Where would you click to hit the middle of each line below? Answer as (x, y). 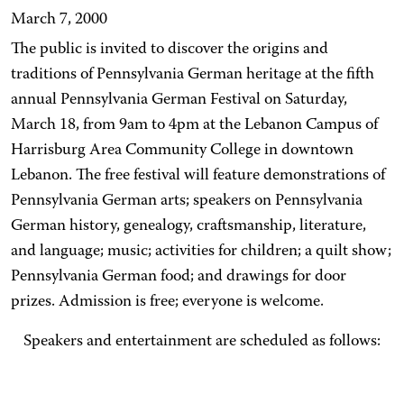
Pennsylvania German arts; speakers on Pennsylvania (187, 201)
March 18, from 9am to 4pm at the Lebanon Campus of (194, 125)
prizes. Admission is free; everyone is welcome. (167, 302)
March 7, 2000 (59, 20)
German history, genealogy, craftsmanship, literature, (188, 226)
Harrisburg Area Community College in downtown (182, 151)
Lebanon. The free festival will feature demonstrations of (198, 176)
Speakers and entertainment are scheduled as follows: (202, 342)
